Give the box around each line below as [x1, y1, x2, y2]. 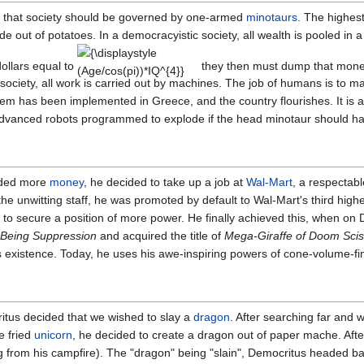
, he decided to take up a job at [84, 175, 246, 189]
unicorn [34, 328, 72, 342]
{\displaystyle [77, 45, 144, 59]
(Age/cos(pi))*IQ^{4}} [77, 63, 184, 77]
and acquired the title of [97, 229, 224, 243]
